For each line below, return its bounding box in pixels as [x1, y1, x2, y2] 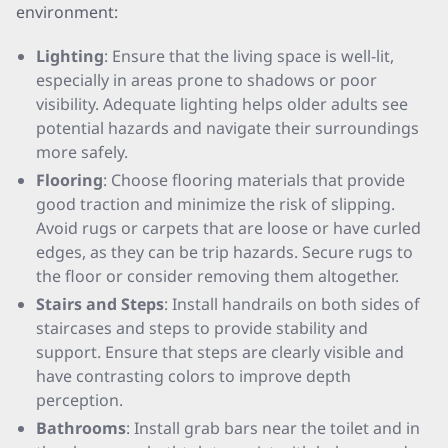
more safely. [36, 141, 128, 163]
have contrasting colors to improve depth [36, 365, 351, 387]
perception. [36, 389, 123, 411]
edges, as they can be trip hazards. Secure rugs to [36, 241, 413, 263]
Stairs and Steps [36, 293, 164, 315]
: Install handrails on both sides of [164, 293, 420, 315]
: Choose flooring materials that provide [103, 169, 405, 191]
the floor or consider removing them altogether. [36, 265, 399, 287]
